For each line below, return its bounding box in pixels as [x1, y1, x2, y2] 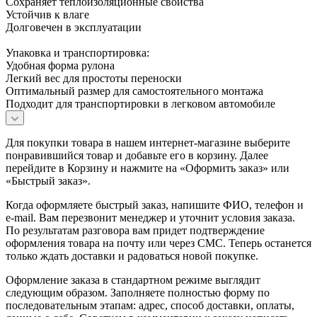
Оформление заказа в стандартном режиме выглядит [6, 273, 260, 286]
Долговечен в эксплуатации [6, 21, 142, 33]
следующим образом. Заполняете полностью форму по [6, 286, 270, 299]
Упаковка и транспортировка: [6, 46, 149, 59]
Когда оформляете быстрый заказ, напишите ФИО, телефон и [6, 198, 304, 211]
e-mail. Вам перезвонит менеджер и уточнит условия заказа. [6, 211, 295, 224]
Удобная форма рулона [6, 59, 115, 71]
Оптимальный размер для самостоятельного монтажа [6, 84, 263, 97]
